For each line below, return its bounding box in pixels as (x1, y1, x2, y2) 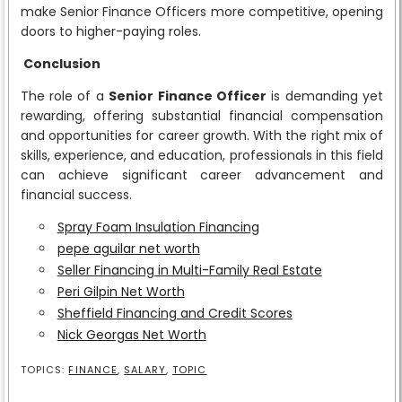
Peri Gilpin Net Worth (57, 282, 185, 301)
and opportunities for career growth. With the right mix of (20, 126, 384, 144)
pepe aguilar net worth (57, 239, 200, 258)
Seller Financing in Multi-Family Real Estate (57, 260, 322, 279)
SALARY (124, 363, 166, 377)
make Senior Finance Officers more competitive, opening (20, 2, 384, 21)
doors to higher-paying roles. (20, 22, 201, 40)
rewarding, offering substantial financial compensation (20, 106, 384, 125)
